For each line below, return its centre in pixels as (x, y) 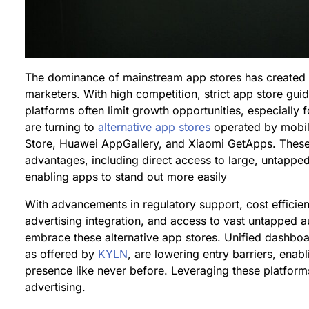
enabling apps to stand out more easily (126, 176)
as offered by (61, 253)
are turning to (61, 127)
